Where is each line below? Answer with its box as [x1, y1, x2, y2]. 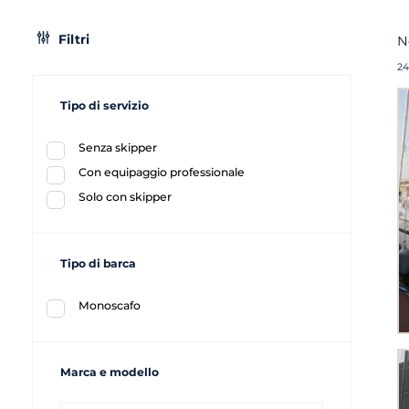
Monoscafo [79, 298, 141, 312]
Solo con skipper [79, 189, 172, 204]
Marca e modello [60, 364, 159, 379]
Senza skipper [79, 140, 157, 154]
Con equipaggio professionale [79, 164, 245, 179]
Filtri [55, 31, 89, 47]
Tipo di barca [60, 256, 136, 270]
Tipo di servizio [60, 98, 149, 112]
